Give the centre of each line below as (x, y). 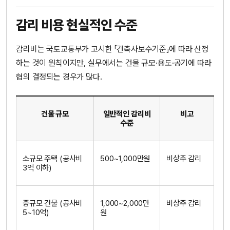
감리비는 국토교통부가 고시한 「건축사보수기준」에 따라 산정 (112, 49)
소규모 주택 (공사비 (53, 158)
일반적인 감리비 (127, 114)
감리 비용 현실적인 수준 (76, 25)
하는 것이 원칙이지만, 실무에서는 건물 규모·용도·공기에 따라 (114, 63)
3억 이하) (37, 168)
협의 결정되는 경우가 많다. (59, 77)
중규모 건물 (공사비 (53, 203)
